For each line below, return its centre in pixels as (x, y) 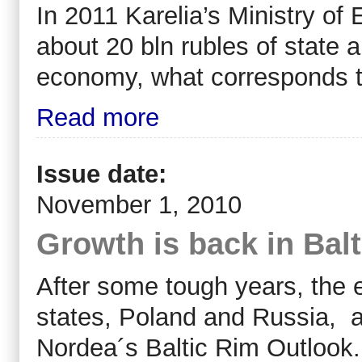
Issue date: (105, 175)
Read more (98, 117)
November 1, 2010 (139, 205)
